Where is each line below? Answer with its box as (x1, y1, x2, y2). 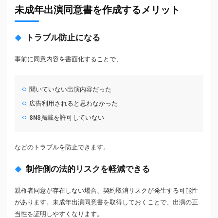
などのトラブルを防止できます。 (15, 143, 109, 151)
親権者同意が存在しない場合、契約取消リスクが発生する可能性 (15, 186, 198, 194)
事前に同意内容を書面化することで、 (15, 55, 122, 63)
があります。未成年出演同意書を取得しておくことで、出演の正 (15, 198, 198, 206)
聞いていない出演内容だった (29, 85, 112, 93)
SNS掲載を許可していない (29, 113, 105, 121)
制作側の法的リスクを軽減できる (26, 163, 150, 174)
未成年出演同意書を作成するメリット (15, 3, 180, 16)
